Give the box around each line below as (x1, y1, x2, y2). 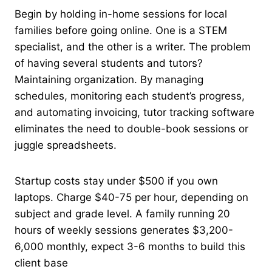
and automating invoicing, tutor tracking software (15, 106, 254, 118)
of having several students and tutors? (15, 56, 203, 69)
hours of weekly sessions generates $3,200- (15, 223, 233, 236)
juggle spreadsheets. (15, 138, 117, 151)
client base (15, 256, 68, 269)
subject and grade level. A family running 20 (15, 207, 230, 220)
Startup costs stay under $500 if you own (15, 174, 218, 187)
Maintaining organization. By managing (15, 73, 203, 86)
